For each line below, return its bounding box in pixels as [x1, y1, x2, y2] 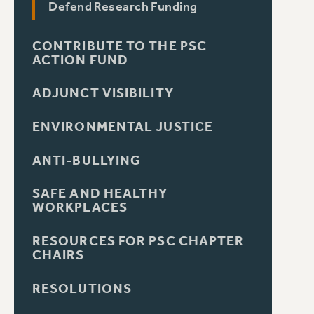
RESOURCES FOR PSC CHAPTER [32, 233, 245, 249]
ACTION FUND [32, 52, 129, 68]
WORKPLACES [32, 200, 128, 216]
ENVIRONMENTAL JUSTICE [32, 119, 214, 135]
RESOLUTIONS [32, 280, 132, 296]
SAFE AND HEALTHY [32, 186, 168, 202]
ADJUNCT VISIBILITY [32, 86, 174, 102]
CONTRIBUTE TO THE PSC [32, 38, 207, 54]
